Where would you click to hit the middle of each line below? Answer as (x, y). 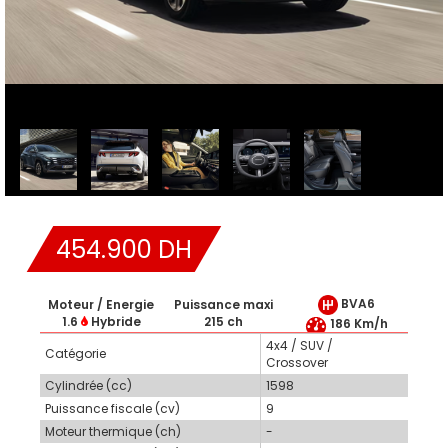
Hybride (114, 322)
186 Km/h (357, 324)
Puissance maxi (223, 305)
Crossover (297, 363)
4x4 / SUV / (299, 346)
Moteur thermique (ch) (113, 432)
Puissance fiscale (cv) (112, 409)
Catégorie (75, 354)
